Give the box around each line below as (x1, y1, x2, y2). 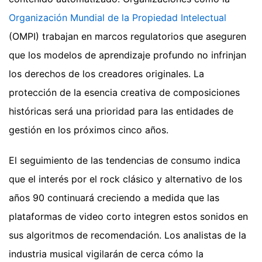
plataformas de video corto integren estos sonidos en (9, 210, 248, 222)
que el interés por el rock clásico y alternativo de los (9, 173, 242, 185)
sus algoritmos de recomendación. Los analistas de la (9, 229, 246, 241)
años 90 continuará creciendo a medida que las (9, 191, 219, 204)
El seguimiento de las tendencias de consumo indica (9, 154, 240, 166)
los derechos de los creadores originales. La (9, 67, 204, 80)
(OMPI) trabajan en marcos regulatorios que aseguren (9, 30, 246, 42)
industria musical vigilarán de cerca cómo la (9, 247, 204, 260)
